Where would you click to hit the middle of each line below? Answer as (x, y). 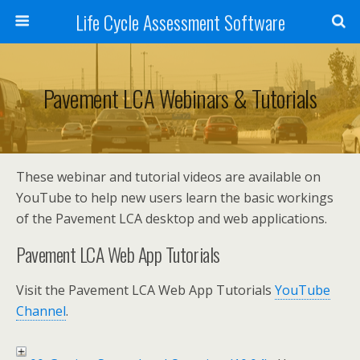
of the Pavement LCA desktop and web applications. (172, 219)
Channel (41, 311)
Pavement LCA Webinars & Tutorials (180, 98)
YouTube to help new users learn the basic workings (175, 198)
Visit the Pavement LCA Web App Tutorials (145, 290)
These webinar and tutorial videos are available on (168, 177)
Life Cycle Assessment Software (180, 22)
